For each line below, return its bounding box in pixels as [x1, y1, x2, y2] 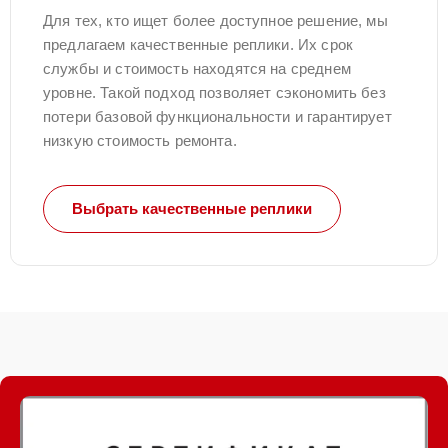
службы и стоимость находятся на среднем [43, 60, 351, 77]
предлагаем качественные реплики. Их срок [43, 36, 353, 53]
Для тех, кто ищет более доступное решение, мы [43, 12, 388, 29]
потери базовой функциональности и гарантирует [43, 108, 392, 125]
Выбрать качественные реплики [72, 200, 312, 217]
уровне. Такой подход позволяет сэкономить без [43, 84, 386, 101]
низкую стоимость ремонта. [43, 132, 237, 149]
